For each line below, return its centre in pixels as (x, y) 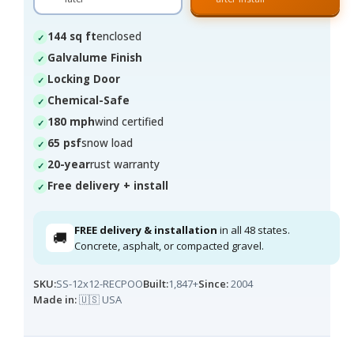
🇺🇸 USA (99, 299)
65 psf (64, 143)
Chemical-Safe (88, 100)
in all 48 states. (254, 230)
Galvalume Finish (95, 58)
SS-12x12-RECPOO (100, 284)
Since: (213, 284)
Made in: (55, 299)
